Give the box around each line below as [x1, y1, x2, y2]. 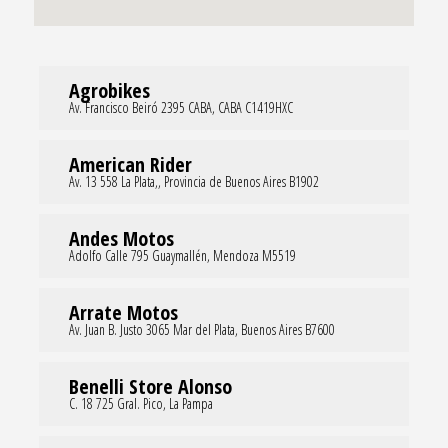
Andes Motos [68, 224, 174, 252]
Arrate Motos [68, 298, 178, 326]
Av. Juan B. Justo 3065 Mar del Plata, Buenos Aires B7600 [68, 319, 335, 339]
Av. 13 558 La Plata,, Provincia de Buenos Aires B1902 [68, 171, 319, 191]
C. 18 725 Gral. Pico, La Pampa [68, 393, 213, 413]
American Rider [68, 150, 192, 178]
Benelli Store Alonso [68, 372, 232, 400]
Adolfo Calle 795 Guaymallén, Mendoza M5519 [68, 245, 296, 265]
